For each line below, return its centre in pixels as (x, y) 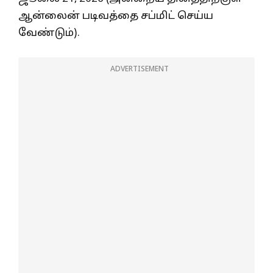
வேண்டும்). (49, 33)
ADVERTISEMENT (140, 70)
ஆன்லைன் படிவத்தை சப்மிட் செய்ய (116, 16)
